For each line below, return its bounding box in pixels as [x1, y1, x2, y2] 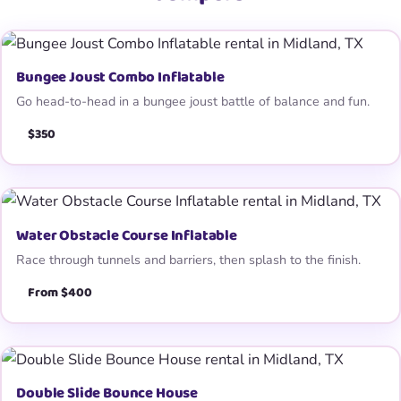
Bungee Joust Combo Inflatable [16, 64, 225, 90]
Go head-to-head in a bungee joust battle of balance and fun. [16, 92, 371, 110]
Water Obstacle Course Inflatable [16, 223, 237, 248]
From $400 [28, 283, 93, 303]
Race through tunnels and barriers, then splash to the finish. [16, 251, 362, 269]
